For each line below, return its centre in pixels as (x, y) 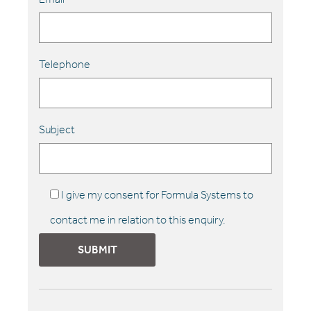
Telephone (65, 65)
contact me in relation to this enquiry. (137, 220)
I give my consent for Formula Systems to (157, 195)
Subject (57, 130)
